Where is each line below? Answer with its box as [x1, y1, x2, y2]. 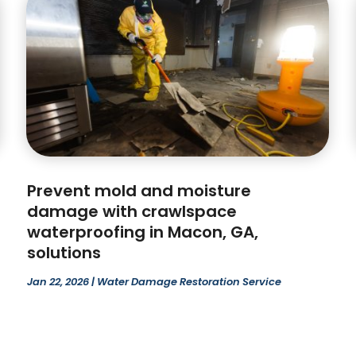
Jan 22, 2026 [27, 273, 90, 289]
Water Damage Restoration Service [97, 273, 282, 289]
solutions [27, 241, 102, 264]
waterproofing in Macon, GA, [27, 220, 259, 243]
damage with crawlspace [27, 199, 238, 222]
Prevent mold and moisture [27, 179, 252, 202]
